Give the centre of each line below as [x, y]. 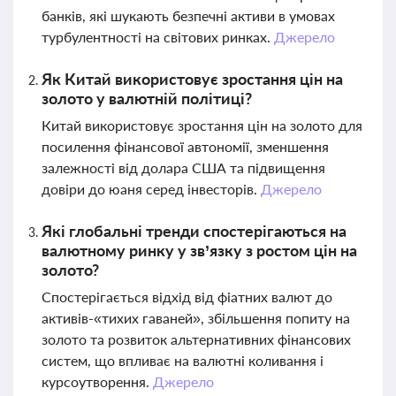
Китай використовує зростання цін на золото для [202, 125]
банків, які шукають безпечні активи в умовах [188, 15]
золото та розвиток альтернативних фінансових [196, 339]
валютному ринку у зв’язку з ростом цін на [199, 250]
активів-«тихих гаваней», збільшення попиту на [196, 318]
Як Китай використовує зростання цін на [192, 79]
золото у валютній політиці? [147, 98]
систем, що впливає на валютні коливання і [183, 360]
